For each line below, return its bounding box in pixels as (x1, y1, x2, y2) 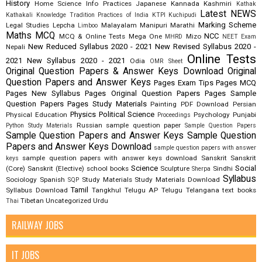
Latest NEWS (200, 9, 257, 20)
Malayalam (101, 21, 137, 30)
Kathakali (6, 11, 33, 19)
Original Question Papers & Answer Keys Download (6, 66, 223, 77)
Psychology (194, 111, 230, 119)
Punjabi (233, 111, 257, 119)
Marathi (170, 21, 195, 30)
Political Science (98, 110, 155, 119)
